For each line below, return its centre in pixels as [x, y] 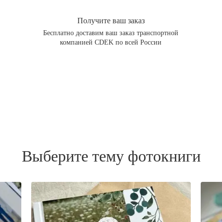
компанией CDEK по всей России [111, 42]
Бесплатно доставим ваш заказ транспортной [111, 33]
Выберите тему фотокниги [111, 156]
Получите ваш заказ [111, 20]
